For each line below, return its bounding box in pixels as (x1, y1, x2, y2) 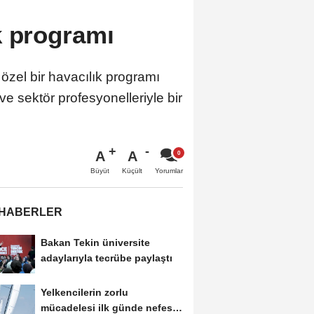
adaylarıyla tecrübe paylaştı (40, 252, 172, 264)
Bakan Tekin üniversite (40, 237, 150, 249)
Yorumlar (155, 167, 183, 175)
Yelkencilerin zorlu (40, 286, 128, 298)
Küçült (122, 167, 142, 175)
